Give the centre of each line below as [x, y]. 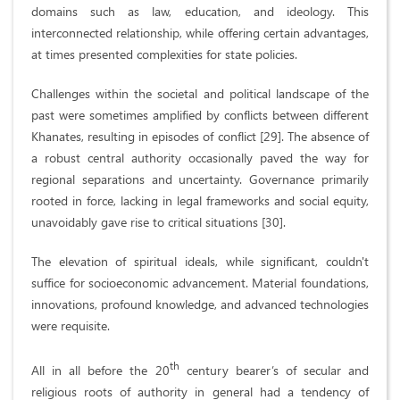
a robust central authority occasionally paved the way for [200, 158]
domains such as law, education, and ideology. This [200, 12]
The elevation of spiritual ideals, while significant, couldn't [200, 262]
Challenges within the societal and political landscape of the [200, 94]
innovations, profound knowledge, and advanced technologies [200, 304]
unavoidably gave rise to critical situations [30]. [158, 222]
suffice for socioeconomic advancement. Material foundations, [200, 283]
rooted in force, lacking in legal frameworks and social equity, [200, 201]
